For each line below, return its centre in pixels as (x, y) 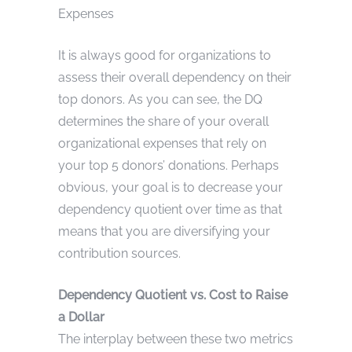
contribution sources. (119, 253)
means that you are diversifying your (164, 231)
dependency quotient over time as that (170, 209)
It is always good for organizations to (165, 55)
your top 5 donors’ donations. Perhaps (169, 165)
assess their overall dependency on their (175, 77)
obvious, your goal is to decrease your (170, 187)
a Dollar (81, 317)
